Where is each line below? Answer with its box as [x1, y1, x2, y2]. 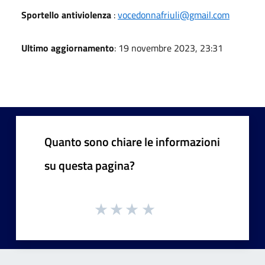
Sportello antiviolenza [21, 7, 111, 22]
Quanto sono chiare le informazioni [44, 132, 220, 151]
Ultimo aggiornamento [21, 40, 114, 55]
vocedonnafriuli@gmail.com [118, 7, 230, 22]
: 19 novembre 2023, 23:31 [114, 40, 223, 55]
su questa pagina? [44, 156, 135, 174]
